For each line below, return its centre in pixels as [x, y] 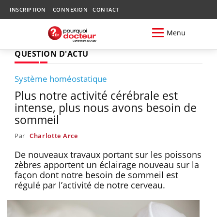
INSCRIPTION [28, 9]
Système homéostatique [61, 78]
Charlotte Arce [54, 135]
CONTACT [106, 9]
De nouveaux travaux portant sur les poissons [108, 154]
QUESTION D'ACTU [52, 54]
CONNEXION [70, 9]
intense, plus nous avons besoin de [106, 107]
